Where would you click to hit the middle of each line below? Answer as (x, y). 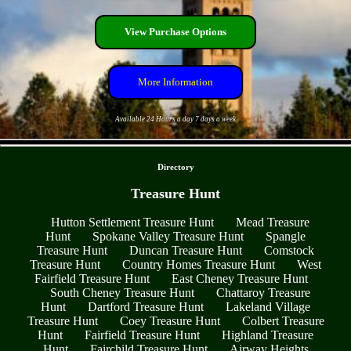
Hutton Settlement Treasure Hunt (132, 223)
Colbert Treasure (283, 321)
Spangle (286, 237)
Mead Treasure (273, 223)
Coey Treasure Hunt (170, 321)
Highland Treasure (268, 335)
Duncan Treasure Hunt (186, 251)
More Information (175, 82)
